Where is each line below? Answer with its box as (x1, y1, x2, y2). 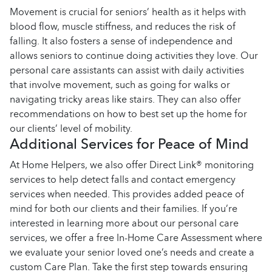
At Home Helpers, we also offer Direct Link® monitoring (10, 157, 254, 173)
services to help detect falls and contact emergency (10, 171, 236, 188)
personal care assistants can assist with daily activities (10, 62, 244, 78)
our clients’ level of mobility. (10, 120, 132, 137)
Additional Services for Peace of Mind (10, 132, 249, 156)
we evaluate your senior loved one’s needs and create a (10, 244, 254, 260)
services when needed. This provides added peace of (10, 186, 244, 202)
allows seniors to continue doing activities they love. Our (10, 47, 258, 64)
